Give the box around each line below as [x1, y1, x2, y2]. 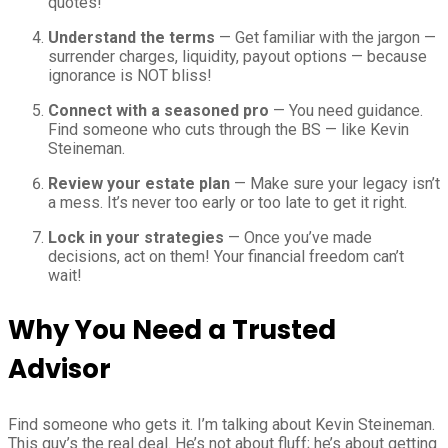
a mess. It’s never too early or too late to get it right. [48, 193, 407, 213]
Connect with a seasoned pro [48, 101, 269, 121]
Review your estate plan [48, 174, 230, 194]
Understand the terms [48, 28, 215, 48]
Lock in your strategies [48, 228, 224, 248]
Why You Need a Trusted [8, 312, 336, 349]
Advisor [8, 351, 111, 388]
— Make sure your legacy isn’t [230, 174, 440, 194]
